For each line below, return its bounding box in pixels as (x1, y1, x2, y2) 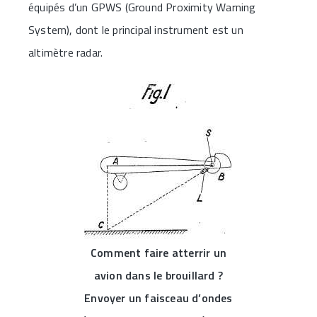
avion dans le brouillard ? (93, 266, 224, 284)
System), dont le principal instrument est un (28, 21, 243, 38)
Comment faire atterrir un (91, 243, 226, 261)
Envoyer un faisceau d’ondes (84, 289, 233, 306)
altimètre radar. (28, 43, 103, 61)
